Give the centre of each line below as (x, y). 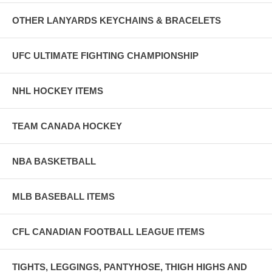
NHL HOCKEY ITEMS (58, 90)
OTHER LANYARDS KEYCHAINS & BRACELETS (117, 20)
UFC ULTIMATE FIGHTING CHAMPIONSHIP (105, 55)
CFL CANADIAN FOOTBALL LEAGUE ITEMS (108, 231)
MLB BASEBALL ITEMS (63, 196)
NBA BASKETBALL (54, 161)
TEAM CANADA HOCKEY (67, 126)
